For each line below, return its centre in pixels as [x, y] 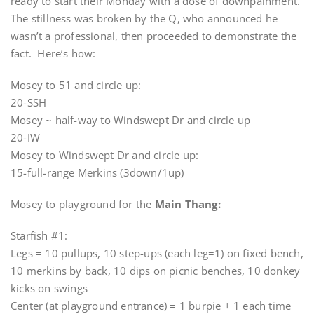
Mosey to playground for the [83, 204]
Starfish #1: [39, 235]
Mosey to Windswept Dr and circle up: [105, 155]
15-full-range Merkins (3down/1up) [97, 172]
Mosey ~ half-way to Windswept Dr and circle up [131, 120]
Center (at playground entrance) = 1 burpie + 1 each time [151, 306]
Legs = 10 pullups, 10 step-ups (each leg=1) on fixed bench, [157, 253]
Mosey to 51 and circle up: [76, 85]
